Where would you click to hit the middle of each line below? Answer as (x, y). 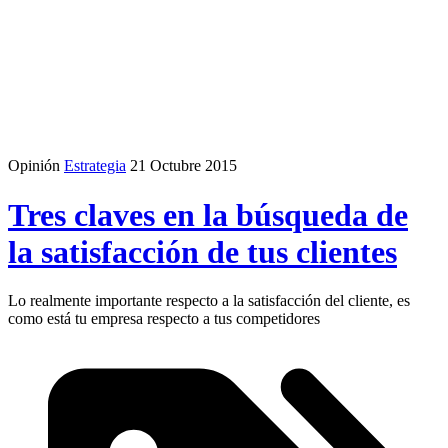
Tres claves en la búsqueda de (208, 214)
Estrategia (95, 166)
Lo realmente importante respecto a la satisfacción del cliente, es (209, 301)
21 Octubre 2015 (183, 166)
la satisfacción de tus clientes (202, 251)
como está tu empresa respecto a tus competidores (164, 319)
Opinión (34, 166)
